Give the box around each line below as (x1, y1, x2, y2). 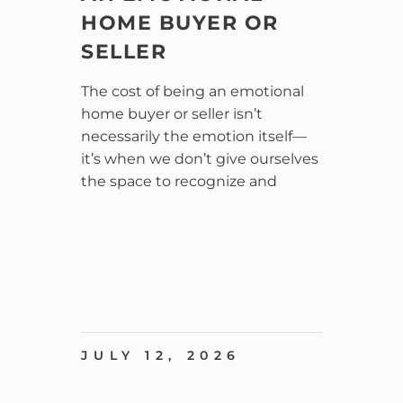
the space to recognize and (81, 172, 278, 190)
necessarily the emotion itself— (81, 127, 308, 145)
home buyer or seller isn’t (81, 104, 264, 122)
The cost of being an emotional (81, 82, 305, 100)
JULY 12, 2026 (81, 346, 241, 363)
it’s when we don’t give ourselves (81, 149, 319, 167)
